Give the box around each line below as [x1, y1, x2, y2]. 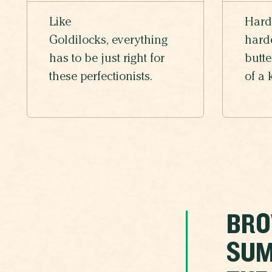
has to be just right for [49, 53, 165, 66]
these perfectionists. [49, 72, 155, 84]
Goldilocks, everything [49, 35, 168, 48]
